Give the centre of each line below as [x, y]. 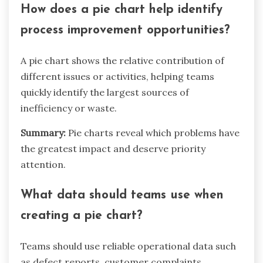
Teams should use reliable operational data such [128, 246]
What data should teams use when [122, 195]
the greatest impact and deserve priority [113, 149]
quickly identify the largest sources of [105, 92]
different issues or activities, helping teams [117, 77]
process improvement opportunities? [125, 31]
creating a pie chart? [81, 215]
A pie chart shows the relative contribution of [122, 61]
